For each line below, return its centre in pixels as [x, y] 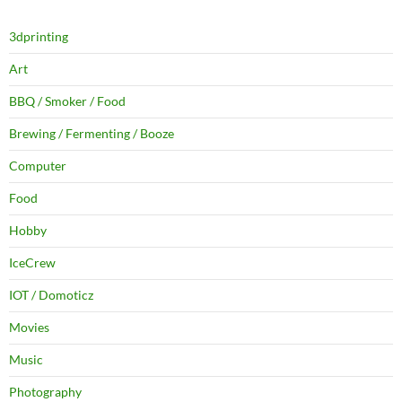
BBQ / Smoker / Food [67, 100]
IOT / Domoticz [51, 294]
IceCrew [32, 262]
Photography [45, 391]
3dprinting [39, 36]
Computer [38, 165]
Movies [29, 327]
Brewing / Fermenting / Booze [92, 133]
